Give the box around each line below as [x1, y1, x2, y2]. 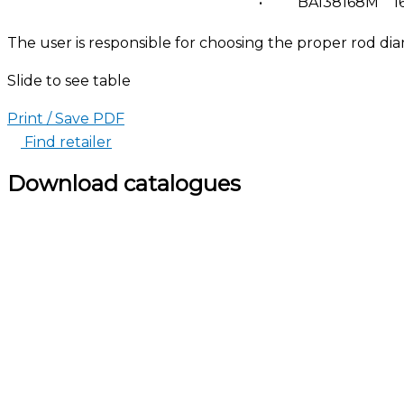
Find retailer [24, 133, 112, 151]
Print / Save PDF [7, 109, 124, 127]
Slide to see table [7, 71, 131, 89]
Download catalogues [7, 170, 241, 197]
